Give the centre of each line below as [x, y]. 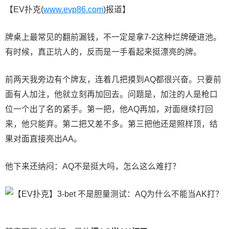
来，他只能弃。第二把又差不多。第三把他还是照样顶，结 [111, 124]
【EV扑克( [24, 9]
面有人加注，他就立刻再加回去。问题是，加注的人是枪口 [111, 94]
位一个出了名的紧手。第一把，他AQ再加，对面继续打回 [109, 109]
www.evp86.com [73, 9]
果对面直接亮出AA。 [43, 139]
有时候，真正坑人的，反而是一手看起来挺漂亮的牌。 [103, 52]
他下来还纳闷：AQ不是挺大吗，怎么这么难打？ [93, 166]
